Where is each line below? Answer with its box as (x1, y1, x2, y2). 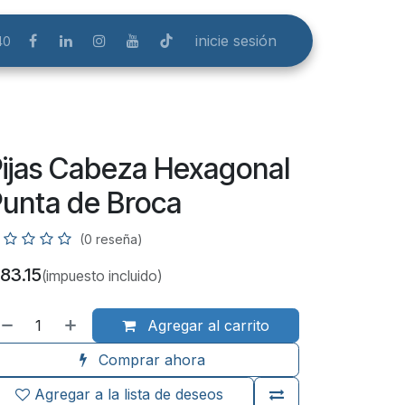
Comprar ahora (93, 351, 205, 369)
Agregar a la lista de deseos (34, 385, 224, 403)
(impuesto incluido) (41, 267, 162, 285)
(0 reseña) (79, 231, 143, 247)
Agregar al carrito (142, 316, 269, 334)
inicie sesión (195, 32, 277, 50)
